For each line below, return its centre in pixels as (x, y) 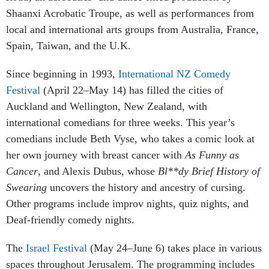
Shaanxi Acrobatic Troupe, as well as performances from (130, 13)
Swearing (26, 187)
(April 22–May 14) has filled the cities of (133, 90)
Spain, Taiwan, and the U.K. (68, 45)
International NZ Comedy (174, 74)
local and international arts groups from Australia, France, (132, 29)
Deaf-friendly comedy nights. (70, 219)
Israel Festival (56, 248)
